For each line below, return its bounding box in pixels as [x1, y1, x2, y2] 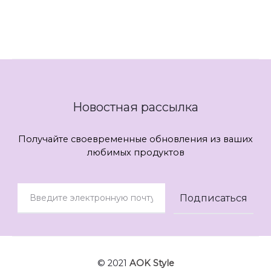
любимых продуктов [87, 146, 184, 158]
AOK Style [129, 257, 174, 269]
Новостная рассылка [73, 99, 198, 114]
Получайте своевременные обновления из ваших [18, 133, 253, 145]
